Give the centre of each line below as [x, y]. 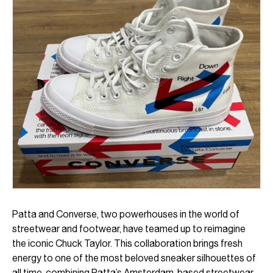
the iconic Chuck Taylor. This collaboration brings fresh [127, 243]
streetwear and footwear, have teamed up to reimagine [129, 229]
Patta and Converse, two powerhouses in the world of [126, 214]
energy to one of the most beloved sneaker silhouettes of [134, 258]
